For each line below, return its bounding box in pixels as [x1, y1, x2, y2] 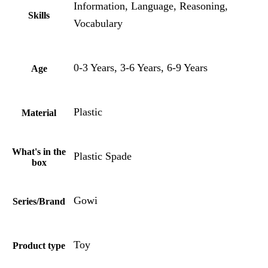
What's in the [12, 147, 66, 157]
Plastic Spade [74, 150, 132, 162]
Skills [28, 10, 50, 21]
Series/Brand [13, 196, 65, 207]
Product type [13, 240, 65, 251]
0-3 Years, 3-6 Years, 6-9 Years [74, 61, 208, 74]
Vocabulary [74, 17, 123, 29]
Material [22, 108, 56, 118]
